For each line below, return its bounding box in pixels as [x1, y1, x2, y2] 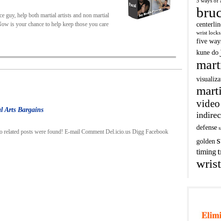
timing [196, 147, 216, 156]
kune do [196, 49, 219, 56]
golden [196, 138, 215, 145]
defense [196, 124, 217, 131]
